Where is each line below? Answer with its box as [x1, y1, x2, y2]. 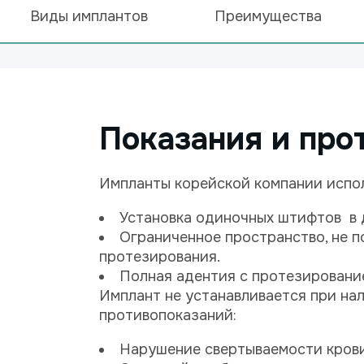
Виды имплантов [29, 6, 148, 25]
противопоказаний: [99, 306, 236, 324]
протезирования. [99, 248, 220, 266]
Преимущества [214, 6, 322, 25]
